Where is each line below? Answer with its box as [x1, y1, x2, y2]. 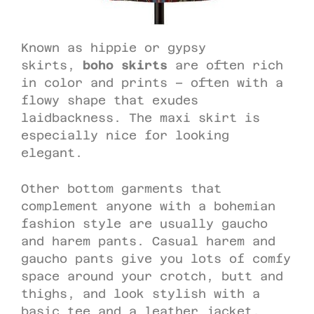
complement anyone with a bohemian [21, 198, 275, 213]
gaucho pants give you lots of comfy [21, 251, 291, 266]
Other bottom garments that [21, 181, 221, 196]
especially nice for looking [21, 128, 229, 142]
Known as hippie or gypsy [21, 41, 206, 55]
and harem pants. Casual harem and [21, 233, 275, 248]
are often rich [168, 58, 283, 72]
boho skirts [83, 58, 168, 72]
